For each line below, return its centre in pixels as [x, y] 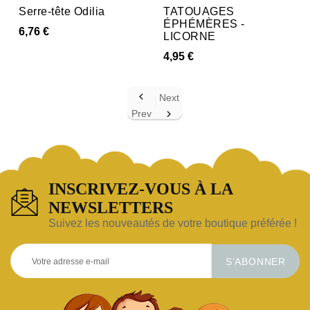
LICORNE [190, 36]
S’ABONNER [255, 262]
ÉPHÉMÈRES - [204, 24]
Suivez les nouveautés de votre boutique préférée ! [173, 224]
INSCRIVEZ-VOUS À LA [141, 189]
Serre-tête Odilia [62, 11]
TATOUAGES [199, 11]
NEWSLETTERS [111, 208]
